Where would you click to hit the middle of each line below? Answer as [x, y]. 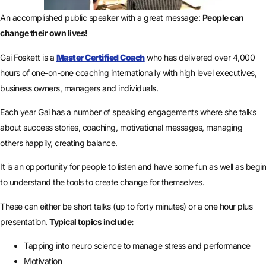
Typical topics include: [92, 221]
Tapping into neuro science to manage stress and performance [137, 246]
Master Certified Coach [100, 57]
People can [223, 18]
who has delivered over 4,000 [199, 57]
